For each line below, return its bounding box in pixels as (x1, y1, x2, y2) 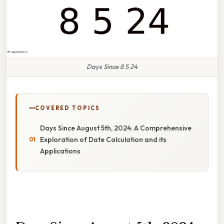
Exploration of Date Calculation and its (40, 134, 166, 144)
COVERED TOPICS (35, 104, 100, 111)
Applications (40, 146, 80, 155)
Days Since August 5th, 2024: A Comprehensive (40, 123, 191, 132)
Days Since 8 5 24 (86, 62, 137, 70)
